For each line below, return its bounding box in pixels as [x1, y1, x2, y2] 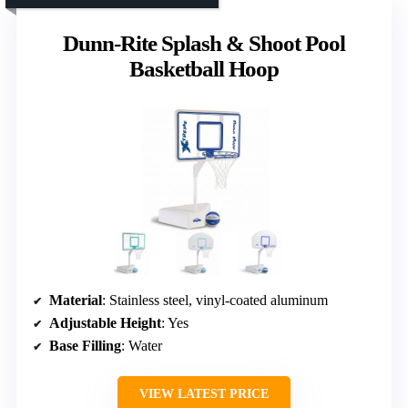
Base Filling [49, 337, 121, 353]
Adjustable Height [49, 314, 161, 331]
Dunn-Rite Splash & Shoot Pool [63, 30, 345, 56]
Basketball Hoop [129, 56, 279, 81]
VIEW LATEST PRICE [139, 386, 269, 401]
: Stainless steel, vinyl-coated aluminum [102, 291, 328, 308]
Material [49, 291, 102, 308]
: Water [121, 337, 162, 353]
